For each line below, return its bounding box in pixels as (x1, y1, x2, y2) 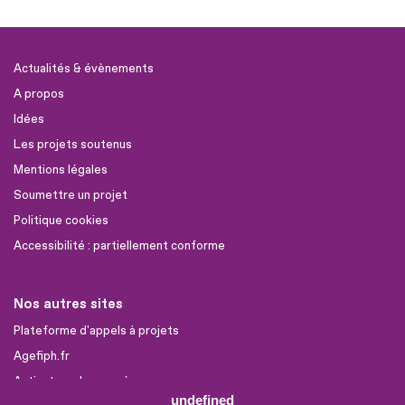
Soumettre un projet (14, 188, 127, 202)
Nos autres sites (14, 296, 123, 313)
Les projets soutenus (14, 137, 132, 152)
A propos (14, 87, 64, 101)
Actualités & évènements (14, 61, 154, 76)
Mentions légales (14, 163, 108, 177)
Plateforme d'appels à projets (14, 324, 179, 338)
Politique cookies (14, 213, 108, 228)
